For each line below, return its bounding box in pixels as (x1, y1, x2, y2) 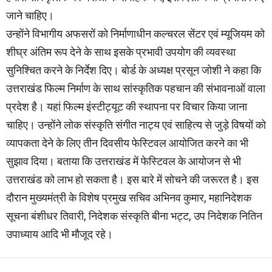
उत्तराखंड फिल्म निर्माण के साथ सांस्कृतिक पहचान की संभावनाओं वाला (6, 81, 265, 95)
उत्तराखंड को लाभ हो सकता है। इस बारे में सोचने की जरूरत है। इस (6, 172, 259, 186)
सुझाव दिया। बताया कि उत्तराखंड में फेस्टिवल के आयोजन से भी (6, 154, 241, 168)
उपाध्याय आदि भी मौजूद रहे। (6, 226, 113, 241)
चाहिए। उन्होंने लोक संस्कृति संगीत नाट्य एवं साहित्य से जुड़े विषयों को (6, 117, 266, 132)
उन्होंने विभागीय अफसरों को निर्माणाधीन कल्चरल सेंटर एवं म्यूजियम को (6, 26, 265, 41)
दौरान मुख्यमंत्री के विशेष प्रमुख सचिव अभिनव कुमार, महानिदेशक (6, 190, 251, 205)
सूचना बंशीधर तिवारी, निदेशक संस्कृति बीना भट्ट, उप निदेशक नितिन (6, 208, 262, 223)
